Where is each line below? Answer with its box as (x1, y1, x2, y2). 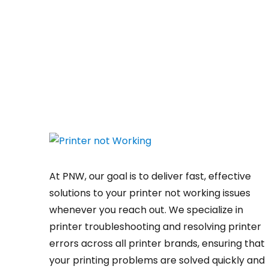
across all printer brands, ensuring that (79, 237, 265, 250)
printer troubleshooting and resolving (49, 220, 228, 234)
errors (49, 237, 79, 250)
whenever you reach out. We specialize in (49, 203, 243, 217)
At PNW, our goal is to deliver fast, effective (49, 169, 251, 183)
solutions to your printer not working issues (49, 186, 250, 200)
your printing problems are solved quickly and (49, 253, 265, 267)
